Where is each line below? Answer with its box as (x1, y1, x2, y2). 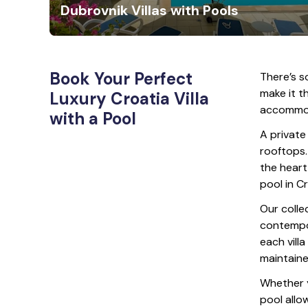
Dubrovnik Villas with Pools (60, 1, 239, 20)
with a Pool (49, 108, 136, 130)
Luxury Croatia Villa (49, 88, 209, 110)
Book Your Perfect (49, 68, 192, 90)
